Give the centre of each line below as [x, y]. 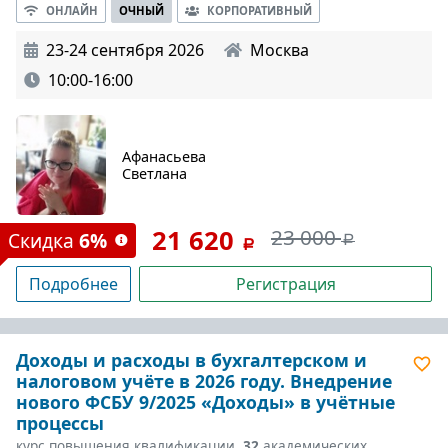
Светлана [154, 173]
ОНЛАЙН [72, 10]
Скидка [43, 240]
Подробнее [73, 284]
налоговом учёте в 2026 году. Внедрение [204, 381]
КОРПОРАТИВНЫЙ [259, 10]
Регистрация [285, 284]
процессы [60, 423]
